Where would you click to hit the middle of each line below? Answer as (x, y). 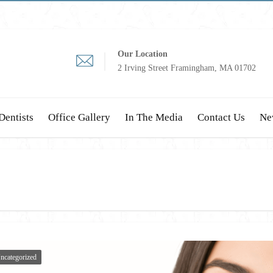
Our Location (143, 54)
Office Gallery (79, 117)
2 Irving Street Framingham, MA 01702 (187, 68)
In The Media (154, 117)
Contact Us (221, 117)
